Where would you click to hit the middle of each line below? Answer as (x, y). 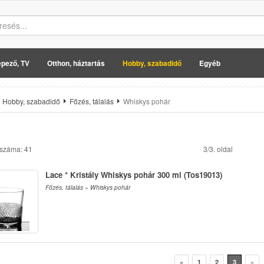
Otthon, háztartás (76, 63)
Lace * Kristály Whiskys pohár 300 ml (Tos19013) (134, 175)
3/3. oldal (218, 149)
